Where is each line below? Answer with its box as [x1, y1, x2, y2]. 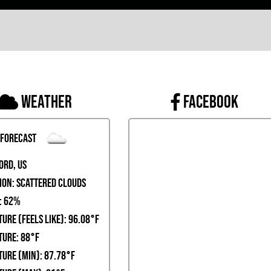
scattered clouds [14, 175, 86, 189]
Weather [21, 92, 72, 111]
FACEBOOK [183, 92, 238, 111]
